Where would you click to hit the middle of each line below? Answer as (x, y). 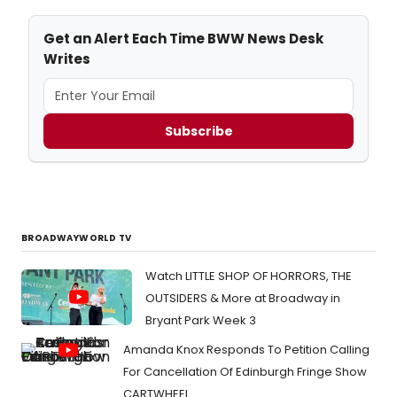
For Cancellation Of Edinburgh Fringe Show (245, 372)
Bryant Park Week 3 (201, 321)
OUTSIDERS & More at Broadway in (243, 299)
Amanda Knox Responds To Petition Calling (246, 350)
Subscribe (198, 131)
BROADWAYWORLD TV (77, 238)
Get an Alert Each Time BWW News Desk (183, 39)
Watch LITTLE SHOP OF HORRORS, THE (249, 276)
